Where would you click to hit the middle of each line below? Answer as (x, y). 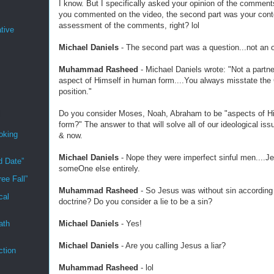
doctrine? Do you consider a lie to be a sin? (135, 202)
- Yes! (130, 224)
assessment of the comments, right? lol (129, 25)
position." (75, 91)
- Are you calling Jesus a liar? (172, 246)
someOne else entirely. (99, 168)
